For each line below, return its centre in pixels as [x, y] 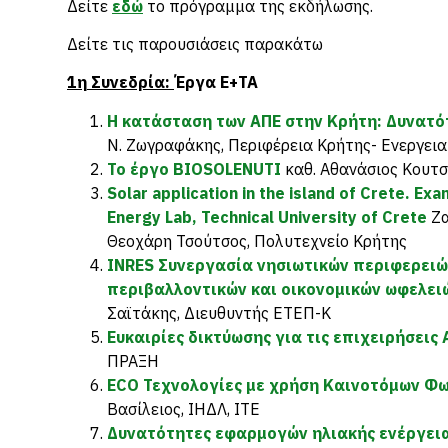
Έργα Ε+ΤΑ [216, 82]
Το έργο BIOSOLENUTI [194, 169]
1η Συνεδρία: [120, 82]
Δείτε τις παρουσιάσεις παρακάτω [195, 44]
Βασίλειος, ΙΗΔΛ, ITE [183, 409]
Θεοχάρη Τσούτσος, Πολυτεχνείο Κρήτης [257, 241]
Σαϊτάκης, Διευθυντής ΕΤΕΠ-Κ [219, 313]
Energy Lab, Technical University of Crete [267, 217]
